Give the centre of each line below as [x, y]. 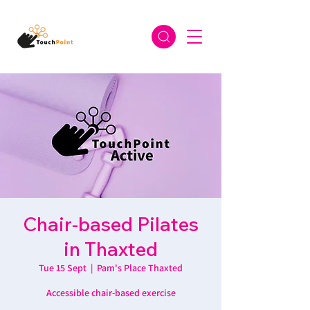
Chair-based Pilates [111, 224]
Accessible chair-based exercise [111, 293]
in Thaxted [111, 249]
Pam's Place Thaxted [140, 268]
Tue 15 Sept [63, 268]
